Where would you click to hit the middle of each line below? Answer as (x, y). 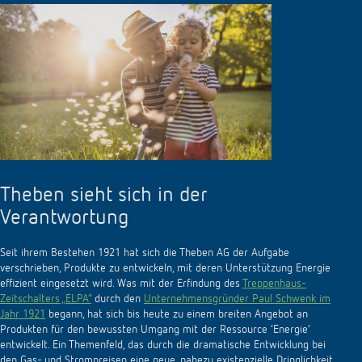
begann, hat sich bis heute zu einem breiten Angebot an (177, 315)
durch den (118, 299)
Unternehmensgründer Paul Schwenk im (237, 299)
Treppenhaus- (274, 284)
